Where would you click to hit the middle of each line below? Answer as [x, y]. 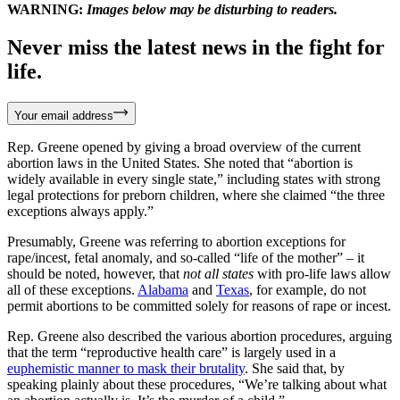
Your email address [64, 115]
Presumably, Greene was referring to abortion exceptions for [176, 241]
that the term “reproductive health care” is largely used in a [171, 352]
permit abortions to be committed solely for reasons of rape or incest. [199, 305]
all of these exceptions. [72, 289]
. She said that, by [295, 368]
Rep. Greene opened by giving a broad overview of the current [184, 146]
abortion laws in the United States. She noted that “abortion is [180, 162]
